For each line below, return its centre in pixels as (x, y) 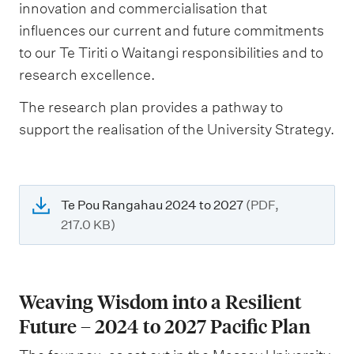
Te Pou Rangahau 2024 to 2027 (153, 205)
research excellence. (87, 74)
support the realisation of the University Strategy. (177, 129)
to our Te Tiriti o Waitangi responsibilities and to (171, 52)
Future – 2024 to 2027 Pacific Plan (165, 326)
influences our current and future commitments (171, 30)
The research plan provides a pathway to (151, 107)
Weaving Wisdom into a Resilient (160, 301)
